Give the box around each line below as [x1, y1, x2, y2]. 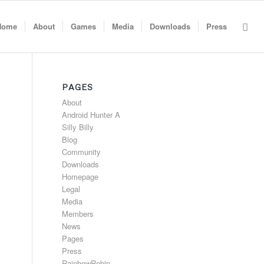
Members [62, 208, 94, 219]
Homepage [62, 171, 99, 182]
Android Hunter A [62, 109, 121, 120]
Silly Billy [62, 121, 94, 133]
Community [62, 146, 101, 157]
